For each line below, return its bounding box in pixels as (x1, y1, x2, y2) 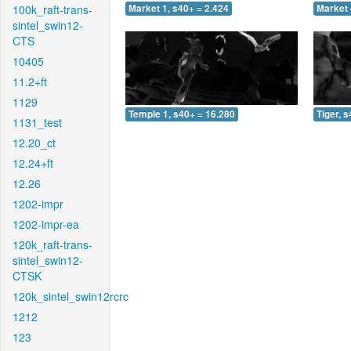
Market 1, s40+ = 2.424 (128, 2, 229, 16)
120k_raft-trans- (13, 237, 92, 252)
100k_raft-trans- (13, 2, 92, 17)
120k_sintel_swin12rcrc (13, 288, 128, 304)
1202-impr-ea (13, 216, 79, 232)
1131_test (13, 114, 62, 130)
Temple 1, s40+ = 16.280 (128, 107, 235, 121)
